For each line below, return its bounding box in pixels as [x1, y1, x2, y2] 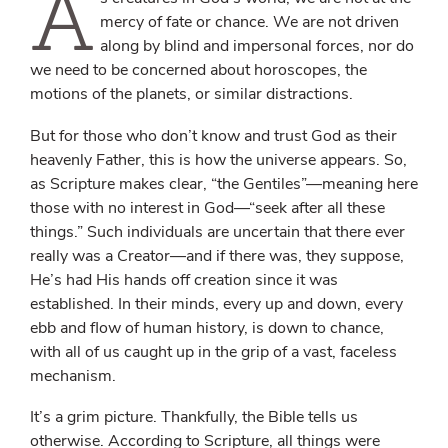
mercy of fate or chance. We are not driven [100, 11, 399, 34]
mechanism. [30, 364, 116, 387]
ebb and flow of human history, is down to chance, [30, 316, 384, 339]
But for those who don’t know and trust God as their [30, 124, 397, 147]
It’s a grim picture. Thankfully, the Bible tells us [30, 405, 358, 428]
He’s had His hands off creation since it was [30, 268, 338, 291]
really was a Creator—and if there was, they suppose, [30, 244, 404, 267]
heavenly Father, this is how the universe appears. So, [30, 148, 407, 171]
